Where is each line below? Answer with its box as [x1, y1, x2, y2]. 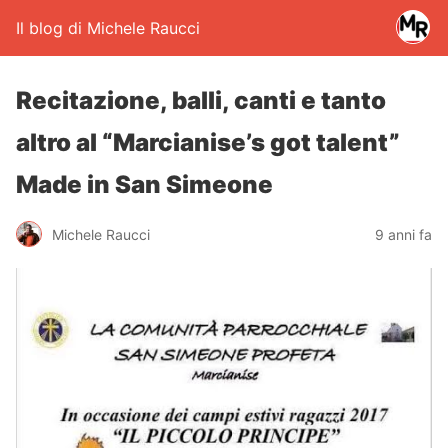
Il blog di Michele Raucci [16, 18, 200, 38]
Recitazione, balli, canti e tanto [16, 86, 386, 115]
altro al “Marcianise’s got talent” [16, 128, 400, 157]
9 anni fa [375, 225, 432, 243]
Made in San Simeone [16, 170, 273, 199]
